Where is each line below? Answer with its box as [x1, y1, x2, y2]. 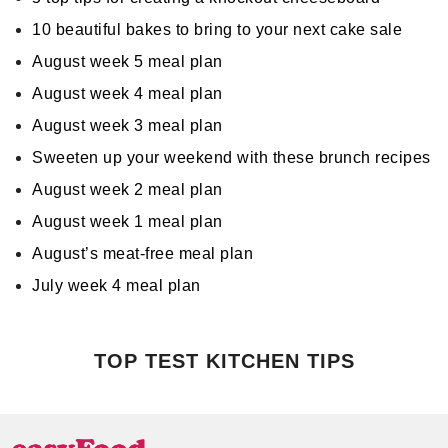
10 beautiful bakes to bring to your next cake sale [32, 21, 402, 38]
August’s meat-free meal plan [32, 245, 253, 262]
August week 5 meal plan [32, 53, 223, 70]
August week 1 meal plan [32, 213, 223, 230]
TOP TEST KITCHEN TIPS [93, 350, 355, 372]
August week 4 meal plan [32, 85, 223, 102]
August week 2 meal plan [32, 181, 223, 198]
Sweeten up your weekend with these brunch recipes [32, 149, 431, 166]
